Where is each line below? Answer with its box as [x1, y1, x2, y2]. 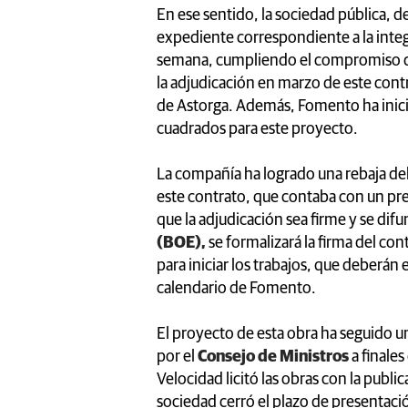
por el [157, 348, 198, 365]
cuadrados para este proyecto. [157, 120, 358, 138]
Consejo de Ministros [198, 348, 352, 365]
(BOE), [157, 234, 206, 251]
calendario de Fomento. [157, 280, 316, 297]
